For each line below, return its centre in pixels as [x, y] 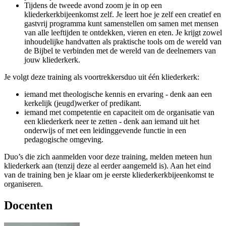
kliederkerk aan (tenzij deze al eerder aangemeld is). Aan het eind [107, 166]
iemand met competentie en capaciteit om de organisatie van [119, 112]
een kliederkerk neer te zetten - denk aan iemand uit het [112, 121]
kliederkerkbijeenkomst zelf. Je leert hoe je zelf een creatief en [123, 14]
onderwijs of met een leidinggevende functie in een [105, 130]
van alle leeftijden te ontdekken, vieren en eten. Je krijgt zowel [123, 33]
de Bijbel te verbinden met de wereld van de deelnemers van [120, 51]
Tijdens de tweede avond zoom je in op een [93, 5]
